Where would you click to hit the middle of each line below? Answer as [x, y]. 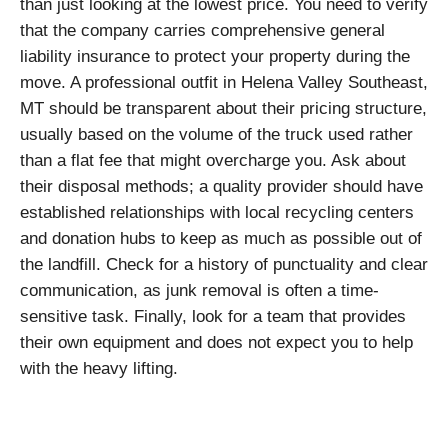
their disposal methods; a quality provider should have [221, 186]
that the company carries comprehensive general [202, 30]
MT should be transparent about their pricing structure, [223, 108]
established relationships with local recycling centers [217, 212]
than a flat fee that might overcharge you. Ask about [213, 160]
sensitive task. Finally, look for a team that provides [213, 316]
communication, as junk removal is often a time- [199, 290]
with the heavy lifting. [99, 368]
